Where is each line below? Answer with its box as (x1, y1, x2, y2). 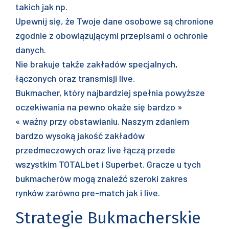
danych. (15, 44, 46, 55)
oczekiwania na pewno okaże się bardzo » (15, 101, 182, 112)
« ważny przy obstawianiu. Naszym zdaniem (15, 116, 189, 127)
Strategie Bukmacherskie (15, 208, 201, 227)
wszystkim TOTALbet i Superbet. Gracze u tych (15, 158, 201, 170)
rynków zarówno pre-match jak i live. (15, 187, 160, 198)
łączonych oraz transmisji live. (15, 73, 135, 84)
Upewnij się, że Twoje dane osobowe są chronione (15, 15, 214, 27)
